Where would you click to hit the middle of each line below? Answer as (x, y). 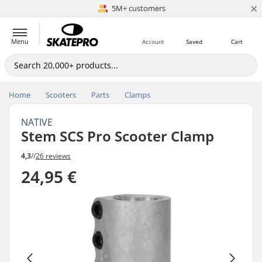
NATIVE (37, 122)
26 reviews (53, 156)
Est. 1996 (138, 8)
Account (153, 42)
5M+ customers (138, 8)
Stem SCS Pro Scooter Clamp (118, 136)
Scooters (61, 95)
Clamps (137, 95)
